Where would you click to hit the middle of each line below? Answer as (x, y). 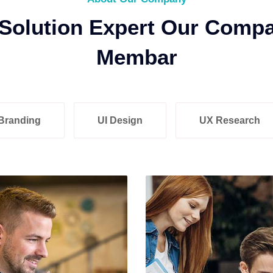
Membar (136, 57)
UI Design (120, 120)
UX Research (230, 120)
